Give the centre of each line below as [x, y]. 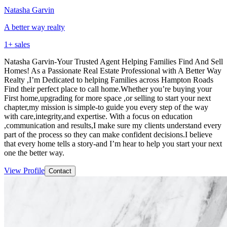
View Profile [24, 170]
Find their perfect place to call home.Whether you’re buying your [108, 89]
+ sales [19, 44]
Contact [60, 171]
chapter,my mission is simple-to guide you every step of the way [106, 107]
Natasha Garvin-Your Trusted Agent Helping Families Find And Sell [113, 61]
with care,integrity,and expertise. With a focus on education [98, 116]
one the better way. [34, 153]
